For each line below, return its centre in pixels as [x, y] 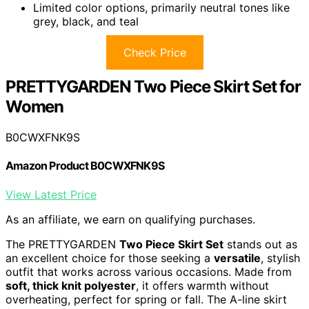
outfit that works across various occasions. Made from [149, 271]
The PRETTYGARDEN [62, 244]
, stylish [280, 258]
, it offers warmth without [202, 285]
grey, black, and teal [86, 22]
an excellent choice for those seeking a [110, 258]
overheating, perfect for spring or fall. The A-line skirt [146, 299]
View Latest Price [51, 194]
